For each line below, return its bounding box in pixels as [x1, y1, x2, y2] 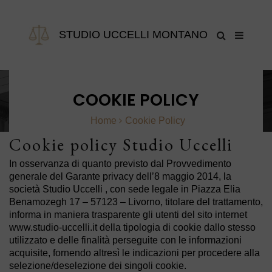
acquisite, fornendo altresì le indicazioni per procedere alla [9, 248, 260, 258]
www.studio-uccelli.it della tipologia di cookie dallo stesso [9, 222, 256, 233]
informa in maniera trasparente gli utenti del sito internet [9, 209, 247, 220]
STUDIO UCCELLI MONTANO [59, 29, 208, 41]
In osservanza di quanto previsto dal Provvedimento [9, 158, 231, 169]
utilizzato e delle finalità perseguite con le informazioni [9, 235, 242, 245]
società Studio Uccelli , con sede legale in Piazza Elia [9, 184, 240, 194]
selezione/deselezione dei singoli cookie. [9, 260, 186, 271]
